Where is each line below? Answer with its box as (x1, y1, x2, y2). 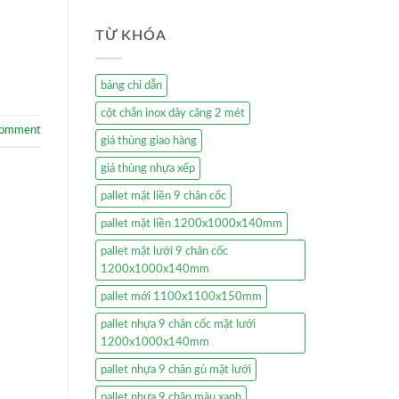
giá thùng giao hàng (101, 134, 197, 146)
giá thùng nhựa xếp (101, 162, 195, 174)
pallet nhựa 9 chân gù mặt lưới (101, 363, 251, 375)
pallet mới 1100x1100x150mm (101, 290, 262, 302)
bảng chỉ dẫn (101, 79, 162, 91)
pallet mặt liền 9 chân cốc (101, 190, 226, 201)
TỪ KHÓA (95, 28, 167, 44)
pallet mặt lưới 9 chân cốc (101, 245, 228, 256)
